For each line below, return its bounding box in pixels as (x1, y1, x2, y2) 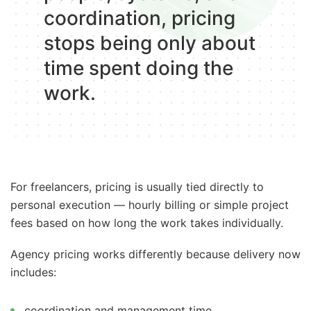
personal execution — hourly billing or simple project (10, 197, 289, 212)
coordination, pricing (44, 6, 235, 30)
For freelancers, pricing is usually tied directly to (10, 179, 264, 194)
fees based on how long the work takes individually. (10, 215, 283, 230)
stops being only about (44, 31, 255, 55)
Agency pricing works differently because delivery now (10, 247, 301, 262)
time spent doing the (44, 56, 233, 80)
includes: (10, 265, 56, 280)
